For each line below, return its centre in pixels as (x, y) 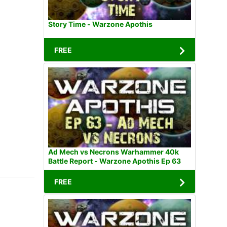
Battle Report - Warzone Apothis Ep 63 (115, 161)
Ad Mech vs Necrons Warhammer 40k (113, 152)
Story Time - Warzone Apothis (100, 24)
